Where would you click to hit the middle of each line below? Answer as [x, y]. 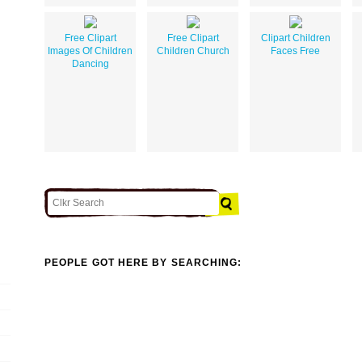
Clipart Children [295, 38]
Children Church [193, 51]
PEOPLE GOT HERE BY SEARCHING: [143, 263]
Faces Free [295, 51]
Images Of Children [90, 51]
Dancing [90, 63]
